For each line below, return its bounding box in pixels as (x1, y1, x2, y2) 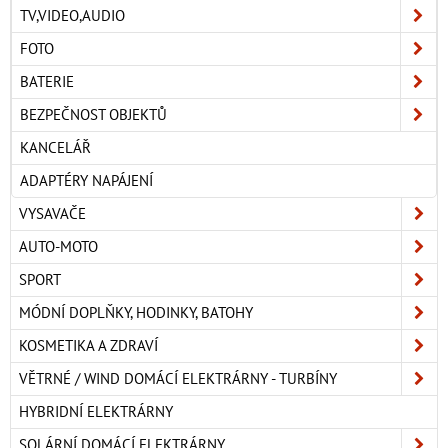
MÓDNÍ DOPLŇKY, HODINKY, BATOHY (19, 303, 253, 323)
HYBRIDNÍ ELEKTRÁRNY (19, 402, 173, 422)
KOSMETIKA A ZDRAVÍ (19, 336, 158, 356)
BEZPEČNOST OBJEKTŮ (20, 105, 167, 125)
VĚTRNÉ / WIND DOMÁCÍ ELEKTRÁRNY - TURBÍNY (19, 369, 337, 389)
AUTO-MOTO (19, 237, 98, 257)
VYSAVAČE (19, 204, 86, 224)
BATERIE (20, 72, 74, 92)
